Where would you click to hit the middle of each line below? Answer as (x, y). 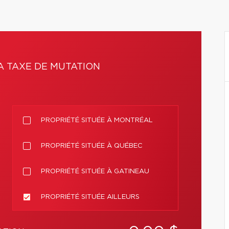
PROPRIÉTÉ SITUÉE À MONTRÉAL (97, 120)
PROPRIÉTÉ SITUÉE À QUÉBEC (92, 146)
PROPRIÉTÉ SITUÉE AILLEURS (90, 197)
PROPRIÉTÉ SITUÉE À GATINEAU (95, 171)
